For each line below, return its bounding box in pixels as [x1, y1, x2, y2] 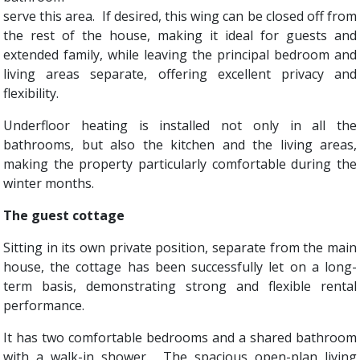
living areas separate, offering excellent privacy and [3, 65, 357, 83]
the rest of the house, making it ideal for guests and [3, 27, 357, 44]
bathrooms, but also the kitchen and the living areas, [3, 136, 357, 153]
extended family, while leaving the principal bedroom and [3, 46, 357, 63]
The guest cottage [3, 207, 125, 224]
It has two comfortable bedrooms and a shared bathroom [3, 329, 357, 346]
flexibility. [3, 84, 59, 102]
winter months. [3, 174, 94, 192]
